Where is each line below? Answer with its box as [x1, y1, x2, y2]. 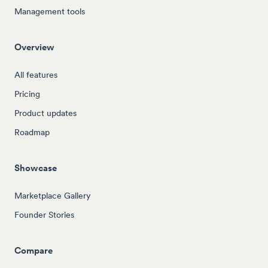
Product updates [14, 107, 77, 118]
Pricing [14, 88, 40, 99]
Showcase [14, 162, 57, 173]
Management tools [14, 5, 85, 17]
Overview [14, 41, 54, 53]
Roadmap [14, 126, 50, 138]
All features [14, 69, 57, 80]
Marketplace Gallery [14, 190, 91, 201]
